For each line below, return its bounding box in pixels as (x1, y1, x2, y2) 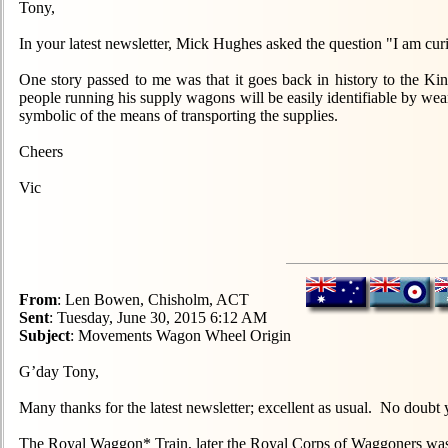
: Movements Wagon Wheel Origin (70, 327, 291, 344)
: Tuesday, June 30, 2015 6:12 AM (49, 309, 267, 326)
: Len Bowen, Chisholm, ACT (57, 291, 249, 308)
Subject (19, 327, 70, 344)
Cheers (19, 143, 63, 160)
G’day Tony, (19, 363, 99, 380)
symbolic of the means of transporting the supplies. (19, 107, 338, 124)
